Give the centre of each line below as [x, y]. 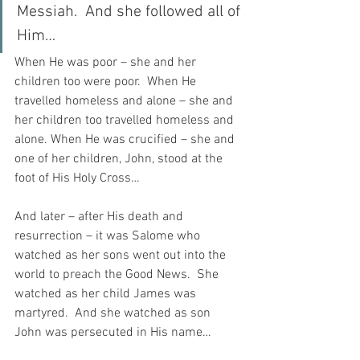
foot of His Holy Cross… [77, 179]
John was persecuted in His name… [113, 333]
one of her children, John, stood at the [120, 160]
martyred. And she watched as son [114, 314]
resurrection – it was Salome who [109, 237]
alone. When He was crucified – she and [126, 140]
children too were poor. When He [107, 82]
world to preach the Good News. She [118, 275]
